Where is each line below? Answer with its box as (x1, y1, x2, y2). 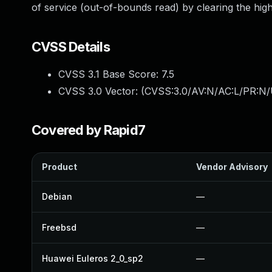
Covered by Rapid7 (32, 122, 146, 138)
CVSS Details (32, 39, 110, 55)
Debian (42, 191, 72, 202)
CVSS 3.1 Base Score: (58, 68, 161, 80)
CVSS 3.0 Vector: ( (58, 85, 144, 97)
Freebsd (42, 222, 76, 233)
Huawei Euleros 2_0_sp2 (42, 253, 143, 263)
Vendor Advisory (196, 161, 268, 172)
